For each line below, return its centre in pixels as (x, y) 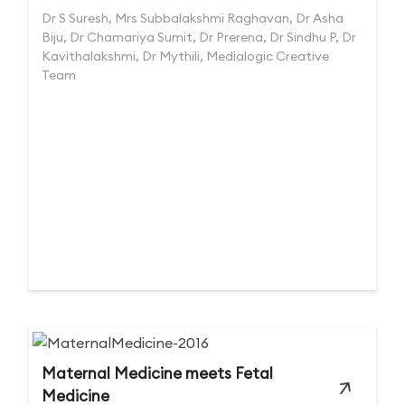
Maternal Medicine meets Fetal (157, 373)
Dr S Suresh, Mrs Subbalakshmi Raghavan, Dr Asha (193, 18)
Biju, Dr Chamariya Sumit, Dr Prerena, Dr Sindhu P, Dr (199, 37)
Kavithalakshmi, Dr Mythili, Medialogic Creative (185, 56)
